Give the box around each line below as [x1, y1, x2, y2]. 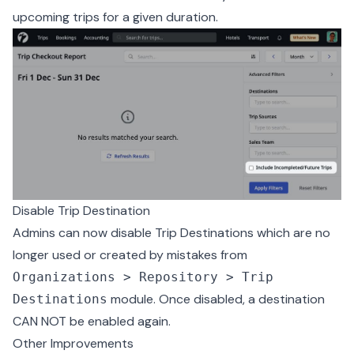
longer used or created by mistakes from [13, 247, 247, 264]
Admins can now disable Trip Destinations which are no [13, 224, 330, 242]
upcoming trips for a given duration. [13, 8, 218, 25]
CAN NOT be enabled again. [13, 313, 171, 330]
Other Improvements [13, 335, 134, 352]
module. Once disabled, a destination [107, 291, 325, 308]
